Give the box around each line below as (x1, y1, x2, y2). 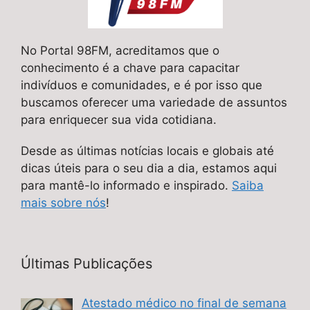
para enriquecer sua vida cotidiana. (21, 113, 217, 127)
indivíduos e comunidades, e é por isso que (21, 78, 262, 93)
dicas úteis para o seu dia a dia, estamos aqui (21, 161, 277, 176)
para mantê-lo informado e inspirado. (21, 179, 232, 193)
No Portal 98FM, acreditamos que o (21, 44, 219, 58)
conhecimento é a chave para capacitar (21, 61, 239, 75)
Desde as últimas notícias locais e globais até (21, 144, 274, 158)
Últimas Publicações (21, 255, 152, 273)
